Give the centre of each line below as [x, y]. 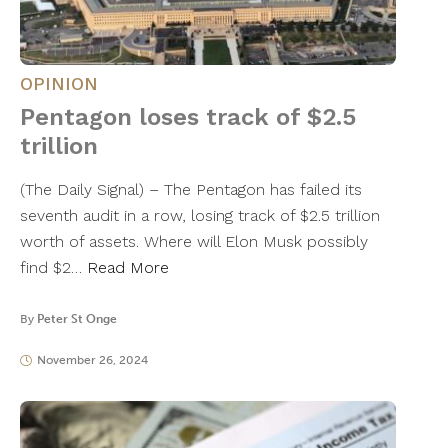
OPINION [59, 84]
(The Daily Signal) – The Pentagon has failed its [191, 190]
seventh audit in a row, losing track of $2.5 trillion [200, 216]
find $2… [53, 268]
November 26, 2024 [92, 360]
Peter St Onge [77, 319]
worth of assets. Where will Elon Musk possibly [194, 242]
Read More [128, 268]
